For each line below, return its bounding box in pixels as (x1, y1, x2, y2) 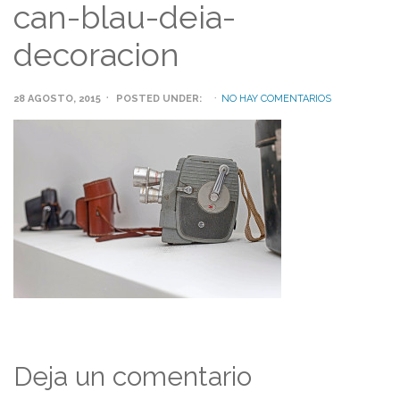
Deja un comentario (13, 360, 252, 392)
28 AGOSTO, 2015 (13, 92, 101, 104)
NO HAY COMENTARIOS (221, 92, 331, 104)
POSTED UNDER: (116, 92, 202, 104)
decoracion (13, 35, 179, 73)
